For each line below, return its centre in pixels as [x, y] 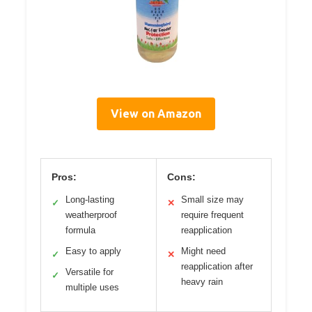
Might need [203, 251]
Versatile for [89, 272]
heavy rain [202, 281]
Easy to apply [93, 251]
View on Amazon [156, 113]
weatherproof [91, 214]
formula [80, 230]
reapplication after [217, 266]
